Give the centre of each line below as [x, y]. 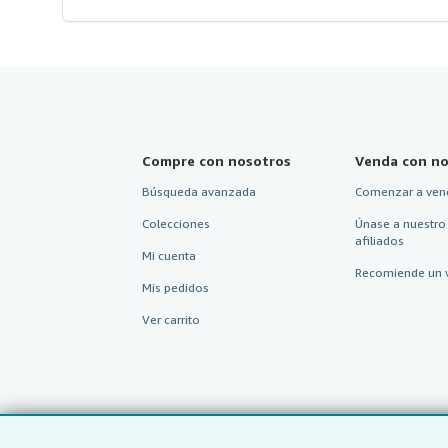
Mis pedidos [175, 323]
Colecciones [176, 259]
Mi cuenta [169, 291]
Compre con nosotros [216, 196]
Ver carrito [171, 355]
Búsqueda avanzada [199, 227]
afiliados [379, 276]
